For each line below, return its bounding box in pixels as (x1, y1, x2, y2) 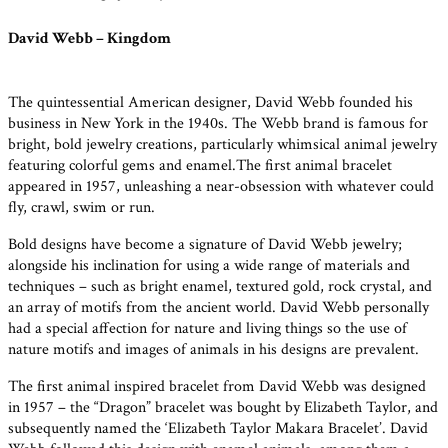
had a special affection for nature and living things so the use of (8, 318, 407, 340)
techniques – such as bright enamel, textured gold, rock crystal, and (8, 276, 432, 298)
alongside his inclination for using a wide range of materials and (8, 255, 410, 277)
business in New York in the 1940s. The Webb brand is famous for (8, 113, 428, 135)
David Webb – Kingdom (8, 28, 171, 49)
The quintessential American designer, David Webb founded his (8, 92, 413, 114)
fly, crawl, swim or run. (8, 197, 155, 219)
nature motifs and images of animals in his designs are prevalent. (8, 339, 419, 361)
